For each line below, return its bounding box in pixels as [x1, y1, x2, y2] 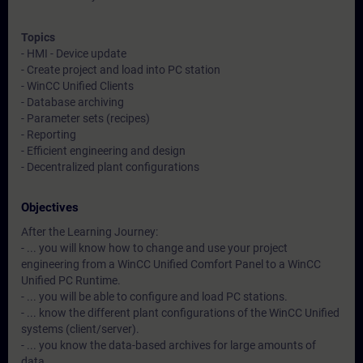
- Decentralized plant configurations [21, 160, 199, 173]
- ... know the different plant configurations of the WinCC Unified [21, 306, 340, 319]
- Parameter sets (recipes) [21, 112, 150, 125]
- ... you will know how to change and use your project [21, 241, 288, 254]
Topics [21, 31, 55, 44]
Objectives [21, 200, 79, 215]
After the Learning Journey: [21, 225, 158, 238]
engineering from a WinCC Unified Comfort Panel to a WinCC [21, 258, 321, 271]
